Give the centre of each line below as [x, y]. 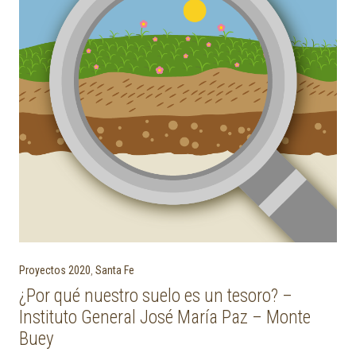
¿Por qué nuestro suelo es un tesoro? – [156, 296]
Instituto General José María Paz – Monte [165, 317]
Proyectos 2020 [55, 270]
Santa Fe [115, 270]
